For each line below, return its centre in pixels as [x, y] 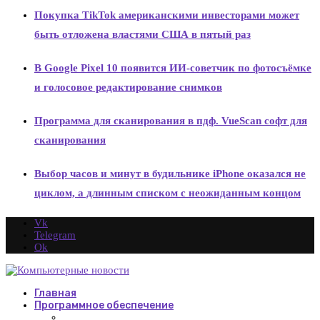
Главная [55, 293]
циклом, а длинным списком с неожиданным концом [167, 192]
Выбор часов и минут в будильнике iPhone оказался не [170, 173]
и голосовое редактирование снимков [128, 87]
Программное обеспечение [104, 305]
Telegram [55, 235]
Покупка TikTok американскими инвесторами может [167, 15]
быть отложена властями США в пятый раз [142, 34]
